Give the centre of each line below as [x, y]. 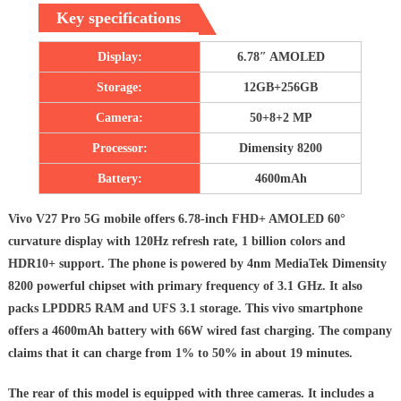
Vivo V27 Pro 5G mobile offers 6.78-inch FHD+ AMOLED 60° [176, 219]
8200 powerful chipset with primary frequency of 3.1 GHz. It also [185, 286]
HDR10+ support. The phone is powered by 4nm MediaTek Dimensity [197, 264]
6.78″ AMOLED [281, 57]
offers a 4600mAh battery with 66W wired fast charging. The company [200, 331]
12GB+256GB [281, 88]
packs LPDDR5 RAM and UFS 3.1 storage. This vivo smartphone [185, 309]
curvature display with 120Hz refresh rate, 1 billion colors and [176, 242]
